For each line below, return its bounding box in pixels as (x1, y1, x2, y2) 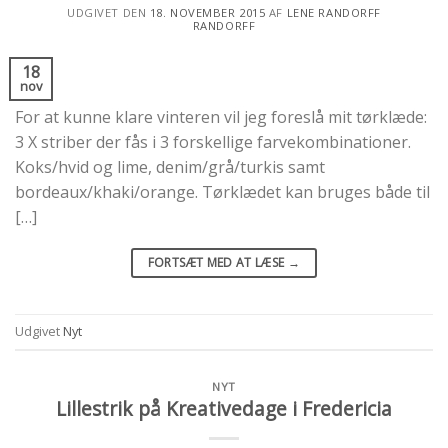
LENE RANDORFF (286, 4, 381, 20)
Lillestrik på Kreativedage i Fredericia (56, 395, 392, 423)
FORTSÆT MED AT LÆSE (147, 253, 288, 271)
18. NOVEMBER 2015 (149, 4, 266, 20)
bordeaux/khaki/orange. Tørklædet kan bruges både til (15, 180, 430, 203)
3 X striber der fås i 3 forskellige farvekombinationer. (15, 130, 411, 153)
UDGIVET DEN (67, 4, 150, 20)
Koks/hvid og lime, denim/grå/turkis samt (15, 155, 325, 178)
